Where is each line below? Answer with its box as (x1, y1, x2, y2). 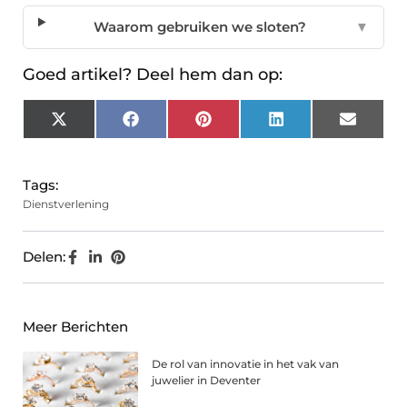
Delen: (23, 248, 65, 266)
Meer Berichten (23, 318, 128, 336)
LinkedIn (283, 116, 343, 134)
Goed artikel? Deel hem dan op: (23, 65, 283, 85)
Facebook (137, 116, 207, 134)
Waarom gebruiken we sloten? (94, 18, 307, 36)
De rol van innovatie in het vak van (152, 357, 340, 372)
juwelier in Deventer (152, 373, 262, 388)
